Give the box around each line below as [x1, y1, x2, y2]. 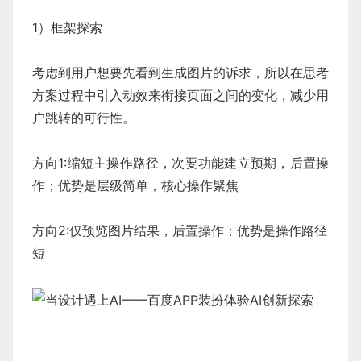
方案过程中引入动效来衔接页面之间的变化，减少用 [32, 87, 329, 104]
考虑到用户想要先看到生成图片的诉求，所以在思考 [32, 64, 329, 81]
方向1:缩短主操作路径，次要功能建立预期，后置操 [32, 155, 329, 172]
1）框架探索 [32, 19, 102, 36]
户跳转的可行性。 [32, 110, 135, 127]
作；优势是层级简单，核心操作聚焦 [32, 177, 239, 194]
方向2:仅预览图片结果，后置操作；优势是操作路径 [32, 222, 327, 239]
